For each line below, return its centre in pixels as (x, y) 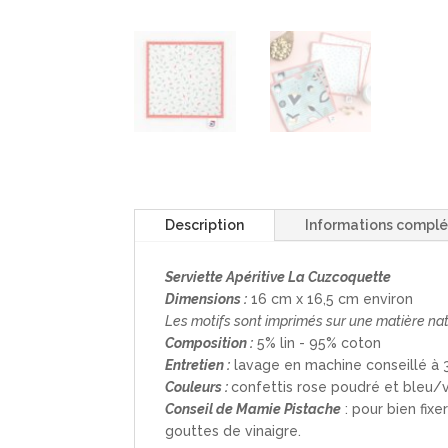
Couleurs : (198, 387)
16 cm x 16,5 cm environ (330, 299)
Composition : (209, 343)
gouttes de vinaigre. (233, 431)
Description (205, 225)
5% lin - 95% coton (317, 343)
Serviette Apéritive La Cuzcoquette (278, 277)
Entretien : (198, 365)
